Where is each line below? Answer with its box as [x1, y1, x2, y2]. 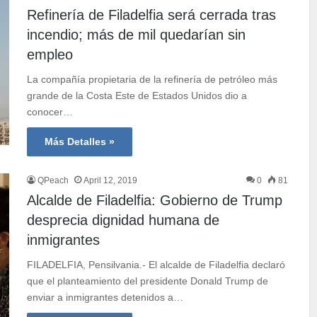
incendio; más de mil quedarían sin [27, 26, 246, 42]
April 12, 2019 [83, 175, 138, 185]
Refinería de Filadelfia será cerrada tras [27, 6, 277, 23]
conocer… [27, 105, 74, 117]
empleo [27, 46, 74, 62]
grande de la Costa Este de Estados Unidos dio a [27, 89, 248, 101]
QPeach [38, 175, 69, 185]
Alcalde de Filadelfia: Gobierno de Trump [27, 192, 283, 208]
